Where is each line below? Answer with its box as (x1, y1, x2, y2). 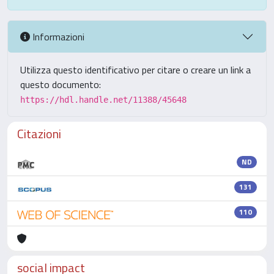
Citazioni (17, 124, 61, 143)
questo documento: (20, 77, 101, 92)
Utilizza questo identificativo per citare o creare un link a (20, 62, 251, 77)
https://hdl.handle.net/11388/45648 (20, 95, 187, 105)
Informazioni (30, 29, 84, 44)
